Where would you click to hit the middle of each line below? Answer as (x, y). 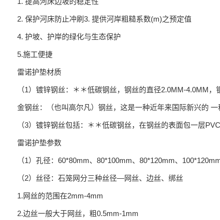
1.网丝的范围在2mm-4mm (60, 196)
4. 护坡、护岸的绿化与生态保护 (69, 37)
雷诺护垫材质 (39, 72)
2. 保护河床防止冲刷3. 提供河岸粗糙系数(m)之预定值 (104, 19)
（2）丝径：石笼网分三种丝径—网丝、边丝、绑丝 (100, 178)
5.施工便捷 (35, 54)
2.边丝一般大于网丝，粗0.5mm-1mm (78, 213)
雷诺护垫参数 (39, 143)
